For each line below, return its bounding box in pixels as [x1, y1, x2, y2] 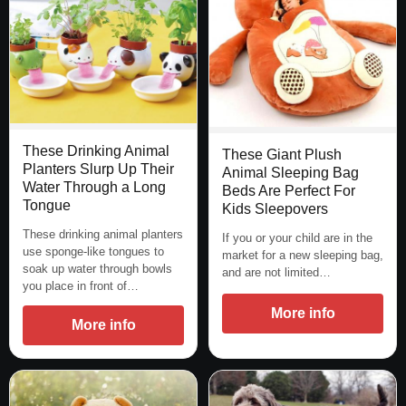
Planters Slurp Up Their [23, 161, 174, 178]
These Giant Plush [222, 146, 342, 162]
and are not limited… [222, 265, 331, 279]
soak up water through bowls [23, 262, 172, 276]
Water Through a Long [23, 179, 166, 196]
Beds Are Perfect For [222, 182, 355, 198]
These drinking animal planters [23, 227, 183, 242]
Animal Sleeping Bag [222, 164, 359, 180]
